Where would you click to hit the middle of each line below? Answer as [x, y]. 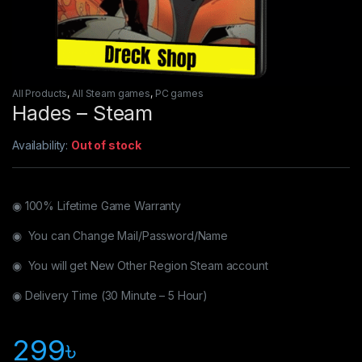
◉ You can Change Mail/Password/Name [120, 235]
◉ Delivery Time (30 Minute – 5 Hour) [110, 295]
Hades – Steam [83, 113]
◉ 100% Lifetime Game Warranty [97, 205]
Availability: [42, 145]
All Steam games [111, 93]
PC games [179, 93]
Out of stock [106, 145]
